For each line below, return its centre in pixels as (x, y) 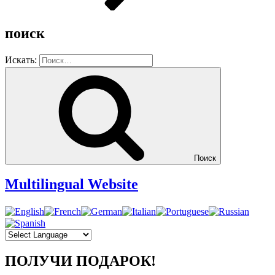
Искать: (21, 60)
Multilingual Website (72, 184)
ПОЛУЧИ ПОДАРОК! (80, 261)
